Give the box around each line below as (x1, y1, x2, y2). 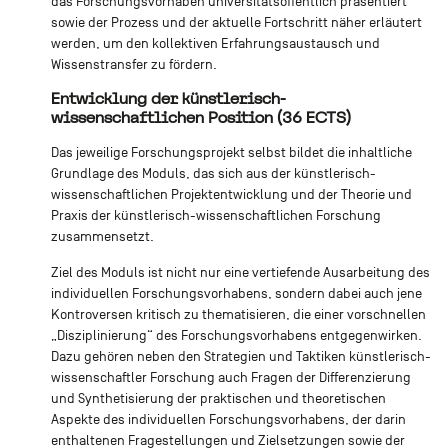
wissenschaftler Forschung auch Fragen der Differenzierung (50, 369, 411, 385)
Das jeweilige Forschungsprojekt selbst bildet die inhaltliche (50, 144, 412, 160)
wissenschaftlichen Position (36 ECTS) (50, 107, 351, 127)
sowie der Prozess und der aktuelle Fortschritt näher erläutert (50, 14, 422, 30)
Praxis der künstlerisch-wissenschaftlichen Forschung (50, 207, 381, 223)
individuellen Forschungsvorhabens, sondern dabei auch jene (50, 285, 422, 301)
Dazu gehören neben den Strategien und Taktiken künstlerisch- (50, 348, 431, 364)
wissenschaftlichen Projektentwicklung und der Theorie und (50, 186, 412, 202)
